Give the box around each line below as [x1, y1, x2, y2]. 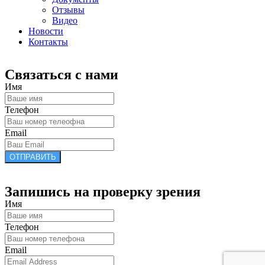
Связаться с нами [5, 67, 118, 82]
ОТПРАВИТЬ [9, 153, 56, 161]
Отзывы [52, 5, 85, 15]
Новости [28, 26, 63, 36]
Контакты [28, 37, 68, 47]
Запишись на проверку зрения [5, 184, 201, 199]
